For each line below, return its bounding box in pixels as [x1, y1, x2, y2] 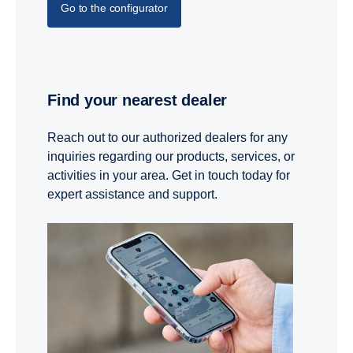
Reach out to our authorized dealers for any [47, 130, 288, 144]
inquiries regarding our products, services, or [47, 149, 295, 163]
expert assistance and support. [47, 187, 221, 201]
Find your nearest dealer [56, 91, 228, 109]
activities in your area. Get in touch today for [47, 168, 290, 182]
